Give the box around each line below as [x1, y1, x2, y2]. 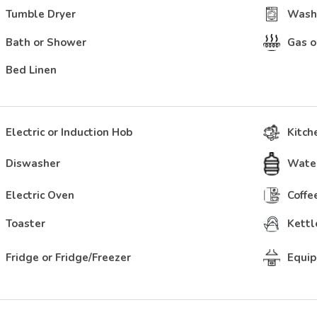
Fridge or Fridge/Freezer [6, 250, 131, 265]
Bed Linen [6, 63, 57, 78]
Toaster [6, 217, 45, 231]
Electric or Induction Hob [6, 125, 132, 139]
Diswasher [6, 156, 60, 171]
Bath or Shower [6, 35, 86, 50]
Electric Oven [6, 188, 74, 203]
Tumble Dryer [6, 7, 76, 21]
